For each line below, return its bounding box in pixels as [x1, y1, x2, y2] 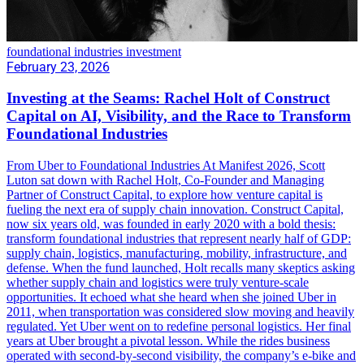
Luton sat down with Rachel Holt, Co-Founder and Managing [6, 172, 324, 187]
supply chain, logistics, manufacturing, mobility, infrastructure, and [6, 245, 347, 260]
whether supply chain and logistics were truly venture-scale [6, 275, 309, 289]
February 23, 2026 [6, 58, 110, 75]
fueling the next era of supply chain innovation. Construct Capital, [6, 201, 344, 216]
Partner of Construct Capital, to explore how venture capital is [6, 187, 323, 201]
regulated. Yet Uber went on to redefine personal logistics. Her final [6, 318, 351, 333]
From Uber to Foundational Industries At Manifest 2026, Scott [6, 158, 325, 172]
